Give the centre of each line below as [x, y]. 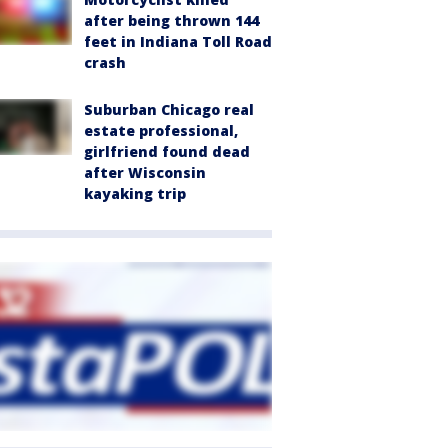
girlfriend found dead [167, 151]
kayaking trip [135, 193]
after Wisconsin [145, 172]
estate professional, [161, 130]
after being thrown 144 [171, 20]
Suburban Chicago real [169, 109]
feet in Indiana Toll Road [178, 41]
